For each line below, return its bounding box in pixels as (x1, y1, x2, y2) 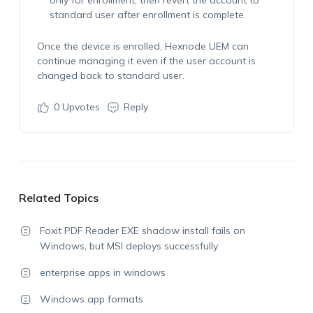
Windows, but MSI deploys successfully (39, 240, 218, 252)
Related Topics (18, 191, 99, 205)
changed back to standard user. (36, 69, 184, 82)
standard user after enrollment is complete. (49, 8, 246, 21)
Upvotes (59, 101, 100, 113)
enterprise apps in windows (39, 266, 166, 279)
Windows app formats (39, 293, 143, 305)
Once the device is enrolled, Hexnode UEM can (36, 40, 249, 52)
